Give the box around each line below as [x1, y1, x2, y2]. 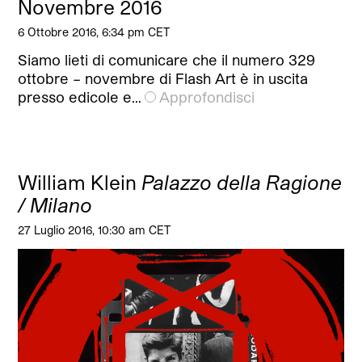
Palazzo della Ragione [141, 170, 343, 195]
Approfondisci [159, 88, 255, 107]
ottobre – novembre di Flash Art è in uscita [18, 69, 309, 88]
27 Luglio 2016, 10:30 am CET [18, 223, 171, 238]
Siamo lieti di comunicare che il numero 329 [18, 51, 316, 69]
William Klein [18, 170, 142, 195]
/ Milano [18, 193, 93, 217]
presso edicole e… [18, 88, 142, 107]
